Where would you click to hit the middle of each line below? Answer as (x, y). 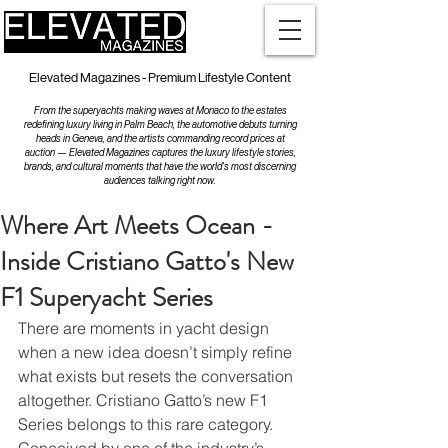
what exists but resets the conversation (157, 376)
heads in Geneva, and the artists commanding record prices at (160, 138)
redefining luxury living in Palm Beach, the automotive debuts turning (160, 124)
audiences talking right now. (160, 180)
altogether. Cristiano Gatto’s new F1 (145, 400)
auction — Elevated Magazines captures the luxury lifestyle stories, (160, 152)
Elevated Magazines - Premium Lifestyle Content (160, 77)
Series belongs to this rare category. (147, 424)
